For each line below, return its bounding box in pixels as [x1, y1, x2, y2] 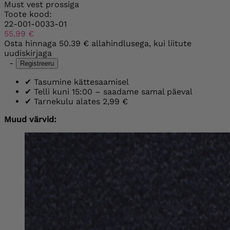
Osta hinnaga [4, 38, 59, 48]
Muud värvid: [4, 114, 56, 124]
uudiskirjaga [4, 48, 52, 58]
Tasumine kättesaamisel [31, 76, 129, 87]
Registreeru [20, 59, 54, 67]
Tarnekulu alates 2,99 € [31, 96, 128, 106]
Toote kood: [4, 9, 52, 19]
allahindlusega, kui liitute [89, 38, 191, 48]
